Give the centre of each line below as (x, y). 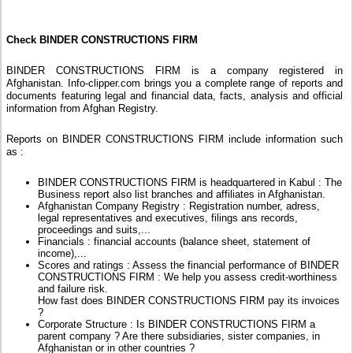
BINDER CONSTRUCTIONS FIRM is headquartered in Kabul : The (190, 183)
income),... (63, 254)
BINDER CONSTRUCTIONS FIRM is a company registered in (175, 71)
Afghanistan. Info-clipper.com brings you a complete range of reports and (175, 84)
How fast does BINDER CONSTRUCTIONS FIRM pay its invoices (189, 301)
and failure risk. (73, 289)
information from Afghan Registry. (83, 109)
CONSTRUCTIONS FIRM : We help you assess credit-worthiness (188, 277)
